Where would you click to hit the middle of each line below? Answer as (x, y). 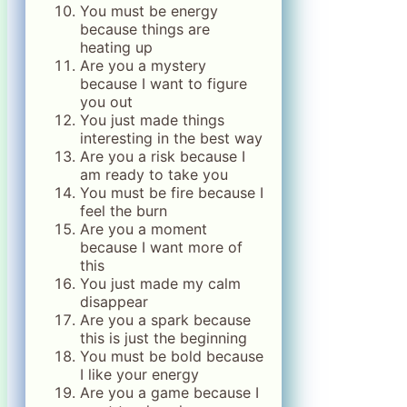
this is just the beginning (164, 338)
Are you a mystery (143, 66)
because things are (145, 30)
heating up (116, 48)
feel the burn (124, 211)
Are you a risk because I (163, 157)
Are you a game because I (169, 393)
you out (106, 102)
